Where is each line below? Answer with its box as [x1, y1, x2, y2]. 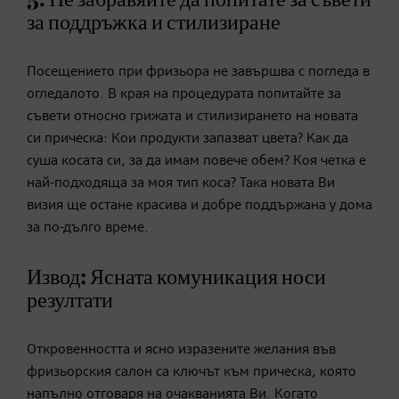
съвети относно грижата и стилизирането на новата [27, 109, 358, 124]
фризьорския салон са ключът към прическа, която [27, 364, 356, 379]
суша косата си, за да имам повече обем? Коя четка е [27, 153, 366, 168]
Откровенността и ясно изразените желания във [27, 342, 336, 357]
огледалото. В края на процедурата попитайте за [27, 86, 341, 102]
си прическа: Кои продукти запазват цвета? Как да [27, 131, 348, 146]
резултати [27, 289, 113, 312]
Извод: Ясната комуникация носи [27, 266, 326, 289]
